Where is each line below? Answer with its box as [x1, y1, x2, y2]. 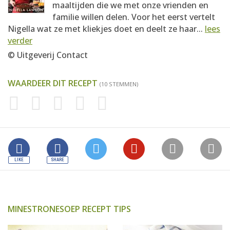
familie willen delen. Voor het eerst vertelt [52, 11, 215, 23]
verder [8, 34, 32, 46]
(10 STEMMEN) [100, 80, 138, 88]
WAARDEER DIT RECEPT [8, 77, 100, 89]
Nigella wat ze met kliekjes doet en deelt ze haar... [8, 23, 205, 34]
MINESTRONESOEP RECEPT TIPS [8, 203, 131, 215]
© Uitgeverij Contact [8, 49, 88, 61]
